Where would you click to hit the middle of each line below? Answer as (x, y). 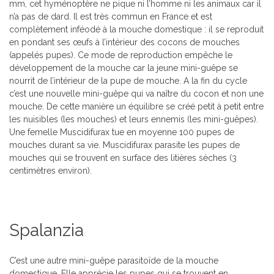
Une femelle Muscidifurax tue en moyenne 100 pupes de (122, 132)
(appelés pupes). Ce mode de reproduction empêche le (121, 55)
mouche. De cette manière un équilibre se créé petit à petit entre (136, 107)
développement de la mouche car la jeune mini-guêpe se (124, 68)
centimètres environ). (50, 171)
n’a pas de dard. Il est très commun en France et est (111, 17)
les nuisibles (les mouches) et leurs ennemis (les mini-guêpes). (134, 120)
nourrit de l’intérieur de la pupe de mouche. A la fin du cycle (128, 81)
